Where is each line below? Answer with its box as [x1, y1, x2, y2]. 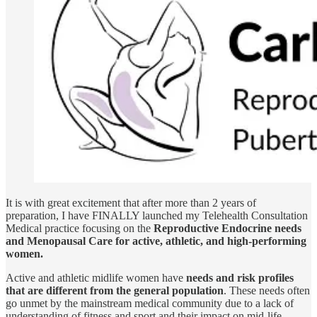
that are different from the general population [6, 284, 224, 296]
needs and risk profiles [186, 271, 294, 284]
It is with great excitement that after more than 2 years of [6, 196, 256, 209]
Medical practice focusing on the [6, 221, 154, 234]
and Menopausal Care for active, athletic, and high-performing [6, 234, 306, 247]
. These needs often [224, 284, 310, 296]
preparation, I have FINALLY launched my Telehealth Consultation [6, 209, 308, 221]
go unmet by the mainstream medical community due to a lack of [6, 296, 294, 309]
